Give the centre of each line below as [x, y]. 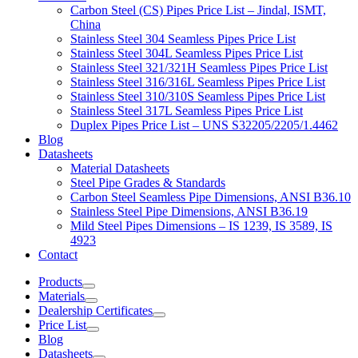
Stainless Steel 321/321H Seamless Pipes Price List [199, 68]
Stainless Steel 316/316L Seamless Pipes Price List [198, 82]
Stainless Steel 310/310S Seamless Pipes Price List [198, 97]
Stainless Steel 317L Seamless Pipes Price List [187, 111]
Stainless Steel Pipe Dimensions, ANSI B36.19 [189, 212]
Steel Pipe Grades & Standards [148, 183]
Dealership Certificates [95, 311]
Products [60, 282]
